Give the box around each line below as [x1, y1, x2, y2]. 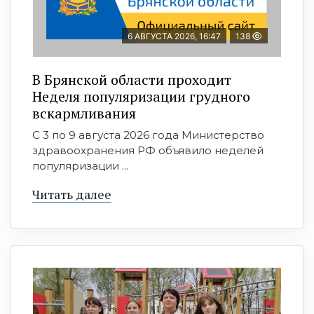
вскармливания [32, 104, 136, 123]
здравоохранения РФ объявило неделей [32, 144, 264, 157]
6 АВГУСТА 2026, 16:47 [128, 31, 221, 41]
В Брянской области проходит [32, 70, 231, 89]
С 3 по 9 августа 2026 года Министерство [32, 128, 264, 142]
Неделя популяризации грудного [32, 87, 250, 106]
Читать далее [32, 186, 111, 203]
